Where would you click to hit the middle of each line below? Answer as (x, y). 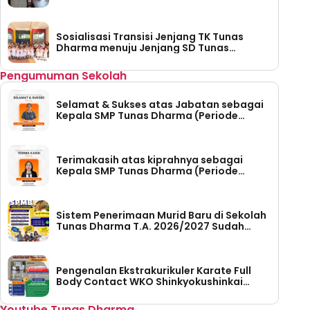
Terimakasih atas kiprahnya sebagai (149, 160)
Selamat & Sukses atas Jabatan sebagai (160, 105)
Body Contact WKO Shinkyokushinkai (149, 282)
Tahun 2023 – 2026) (107, 182)
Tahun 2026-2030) (104, 127)
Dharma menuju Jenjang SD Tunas (143, 48)
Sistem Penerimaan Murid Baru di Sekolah (161, 216)
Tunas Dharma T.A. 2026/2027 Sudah (150, 227)
